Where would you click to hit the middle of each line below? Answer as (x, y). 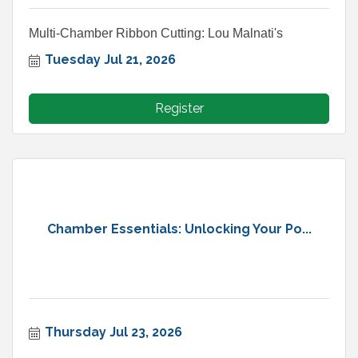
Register (179, 109)
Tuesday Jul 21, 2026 (110, 60)
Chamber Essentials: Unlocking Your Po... (179, 229)
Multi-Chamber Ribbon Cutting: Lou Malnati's (156, 34)
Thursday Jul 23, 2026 (113, 332)
